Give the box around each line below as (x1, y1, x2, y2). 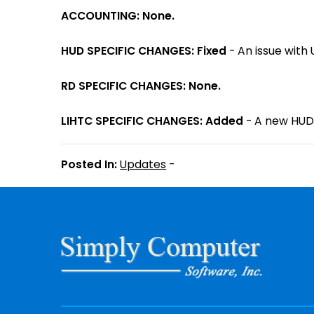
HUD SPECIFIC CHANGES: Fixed (61, 43, 227, 58)
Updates (120, 157, 167, 172)
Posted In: (61, 157, 118, 172)
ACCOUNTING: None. (61, 8, 175, 23)
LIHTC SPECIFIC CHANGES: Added (61, 114, 244, 128)
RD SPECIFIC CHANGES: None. (61, 78, 221, 93)
